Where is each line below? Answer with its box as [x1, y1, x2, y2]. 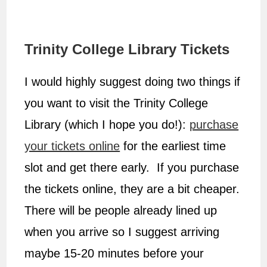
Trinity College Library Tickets [24, 41, 230, 58]
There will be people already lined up [24, 204, 218, 218]
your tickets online [24, 139, 120, 153]
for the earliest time [120, 139, 226, 153]
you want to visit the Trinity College [24, 97, 209, 110]
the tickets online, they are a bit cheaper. [24, 182, 240, 196]
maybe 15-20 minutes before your [24, 247, 204, 260]
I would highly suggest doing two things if [24, 75, 241, 89]
